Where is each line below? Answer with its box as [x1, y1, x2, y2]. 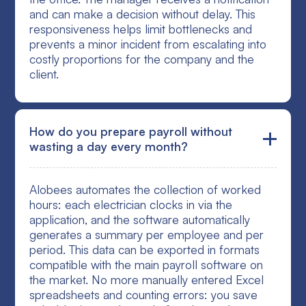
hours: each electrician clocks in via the [29, 197, 233, 212]
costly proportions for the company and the [29, 51, 255, 67]
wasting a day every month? [29, 139, 189, 154]
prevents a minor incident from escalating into [29, 36, 267, 52]
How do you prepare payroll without [29, 124, 233, 139]
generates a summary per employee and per [29, 227, 264, 242]
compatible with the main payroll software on [29, 257, 264, 273]
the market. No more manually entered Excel [29, 272, 264, 288]
